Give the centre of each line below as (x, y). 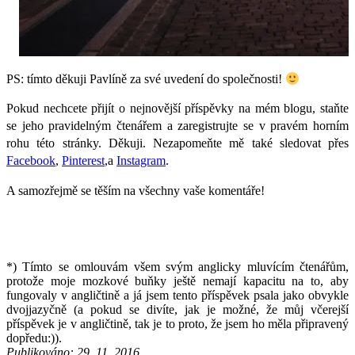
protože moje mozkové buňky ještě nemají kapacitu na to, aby (177, 281)
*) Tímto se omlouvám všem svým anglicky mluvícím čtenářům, (177, 266)
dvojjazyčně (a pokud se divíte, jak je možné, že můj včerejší (177, 309)
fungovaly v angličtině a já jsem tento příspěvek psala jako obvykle (177, 295)
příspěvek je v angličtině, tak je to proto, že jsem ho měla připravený (177, 323)
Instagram (141, 160)
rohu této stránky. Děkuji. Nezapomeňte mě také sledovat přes (177, 143)
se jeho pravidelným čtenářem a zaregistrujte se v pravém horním (177, 125)
